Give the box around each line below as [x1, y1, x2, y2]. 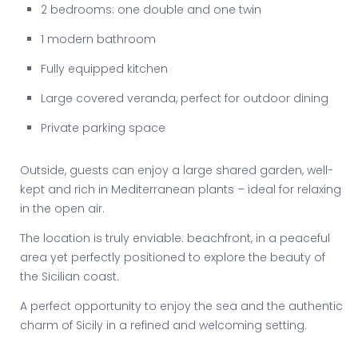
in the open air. [20, 201, 105, 217]
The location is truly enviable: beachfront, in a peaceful [20, 230, 330, 247]
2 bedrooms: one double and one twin [41, 2, 261, 18]
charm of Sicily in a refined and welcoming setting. [20, 317, 307, 334]
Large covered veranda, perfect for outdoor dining [41, 90, 328, 107]
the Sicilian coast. [20, 268, 119, 285]
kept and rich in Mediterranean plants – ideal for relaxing [20, 181, 341, 198]
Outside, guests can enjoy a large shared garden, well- [20, 162, 333, 179]
